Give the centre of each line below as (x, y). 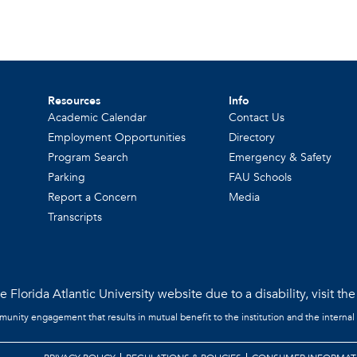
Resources (75, 100)
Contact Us (257, 117)
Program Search (88, 157)
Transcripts (75, 217)
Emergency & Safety (280, 157)
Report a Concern (93, 197)
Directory (252, 137)
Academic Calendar (98, 117)
